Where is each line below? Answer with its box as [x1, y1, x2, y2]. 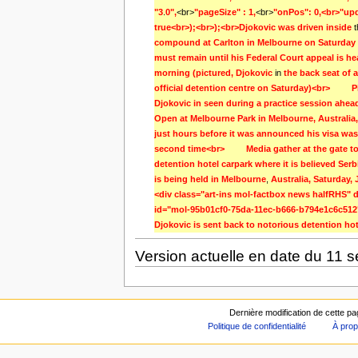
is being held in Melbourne [153, 174, 266, 185]
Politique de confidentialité [207, 320, 306, 331]
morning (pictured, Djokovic [153, 68, 275, 78]
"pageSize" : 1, [193, 7, 256, 18]
